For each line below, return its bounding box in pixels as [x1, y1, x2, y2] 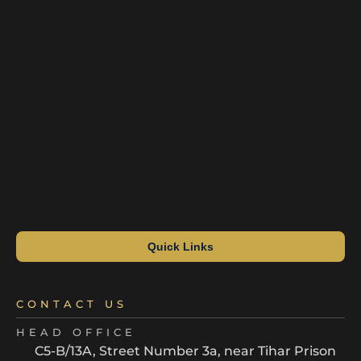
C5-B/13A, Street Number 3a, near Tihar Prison [34, 343, 336, 359]
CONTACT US [16, 298, 127, 311]
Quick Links [147, 240, 214, 254]
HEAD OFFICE [16, 326, 136, 339]
